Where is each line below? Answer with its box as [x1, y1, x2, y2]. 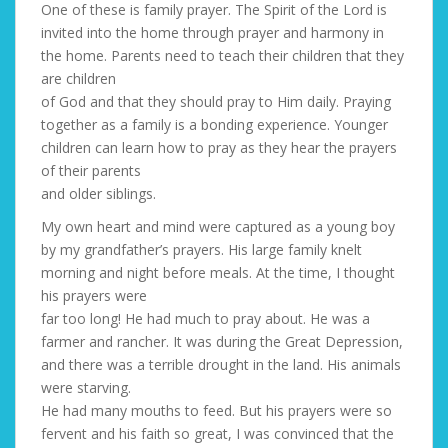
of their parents [41, 161, 141, 180]
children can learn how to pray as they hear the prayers [41, 138, 397, 157]
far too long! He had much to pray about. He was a [41, 309, 370, 328]
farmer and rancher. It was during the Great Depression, [41, 332, 403, 351]
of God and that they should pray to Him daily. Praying [41, 92, 391, 111]
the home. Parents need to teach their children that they [41, 46, 404, 65]
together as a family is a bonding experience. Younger [41, 115, 388, 134]
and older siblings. [41, 184, 156, 203]
